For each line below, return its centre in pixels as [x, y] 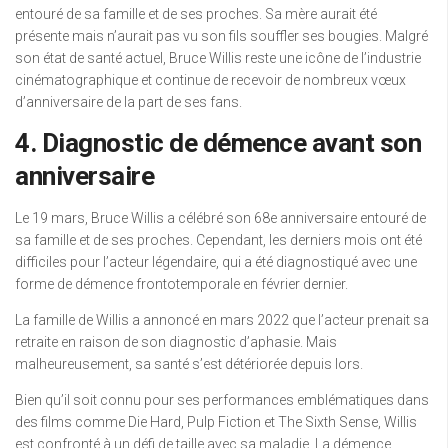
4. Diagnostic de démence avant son [218, 143]
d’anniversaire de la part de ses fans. [128, 102]
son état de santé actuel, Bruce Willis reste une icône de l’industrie [218, 58]
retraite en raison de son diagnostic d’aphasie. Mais [176, 342]
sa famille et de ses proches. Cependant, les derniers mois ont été [218, 240]
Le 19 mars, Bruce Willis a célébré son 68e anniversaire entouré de [220, 218]
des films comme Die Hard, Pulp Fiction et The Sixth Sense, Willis [216, 422]
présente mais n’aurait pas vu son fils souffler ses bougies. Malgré [221, 36]
